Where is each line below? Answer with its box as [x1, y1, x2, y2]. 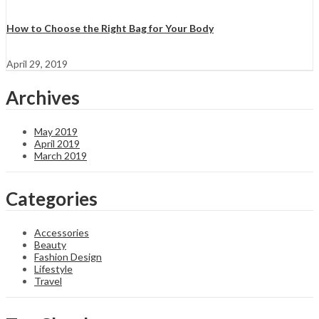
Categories [6, 187, 98, 211]
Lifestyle [34, 263, 73, 276]
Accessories [34, 226, 89, 239]
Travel [34, 275, 62, 288]
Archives [6, 86, 80, 110]
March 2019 [34, 149, 87, 162]
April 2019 [34, 137, 80, 150]
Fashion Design [34, 251, 102, 263]
